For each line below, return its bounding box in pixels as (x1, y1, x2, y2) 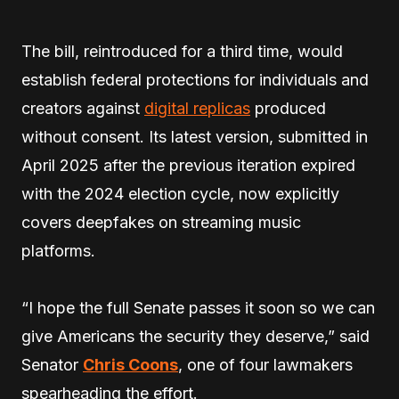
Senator (21, 355, 83, 375)
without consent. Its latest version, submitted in (21, 127, 368, 147)
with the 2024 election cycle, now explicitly (21, 184, 339, 204)
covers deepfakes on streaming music (21, 213, 301, 232)
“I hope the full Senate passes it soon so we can (21, 298, 375, 318)
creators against (21, 99, 144, 118)
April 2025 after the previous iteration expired (21, 156, 355, 175)
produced (250, 99, 326, 118)
